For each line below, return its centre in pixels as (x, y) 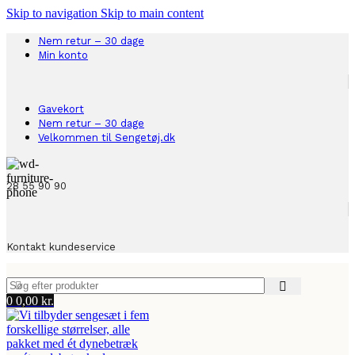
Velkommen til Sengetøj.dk (107, 137)
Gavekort (61, 109)
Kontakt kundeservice (61, 247)
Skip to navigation (53, 13)
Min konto (63, 55)
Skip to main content (152, 13)
